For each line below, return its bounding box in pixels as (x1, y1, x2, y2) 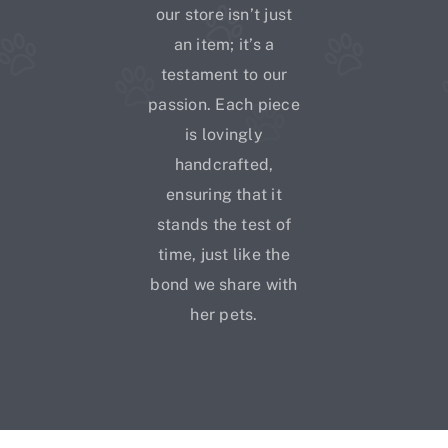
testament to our (160, 64, 288, 84)
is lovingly (185, 124, 263, 144)
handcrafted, (174, 154, 274, 174)
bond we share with (150, 274, 298, 294)
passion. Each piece (148, 94, 300, 114)
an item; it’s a (173, 34, 275, 54)
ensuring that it (166, 184, 282, 204)
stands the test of (156, 214, 292, 234)
